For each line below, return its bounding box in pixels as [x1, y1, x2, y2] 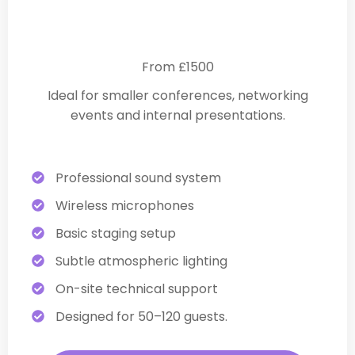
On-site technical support [55, 279, 218, 298]
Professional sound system [55, 168, 221, 187]
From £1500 [141, 57, 214, 76]
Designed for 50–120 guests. [55, 307, 227, 326]
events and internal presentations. [70, 105, 285, 124]
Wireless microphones [55, 196, 194, 215]
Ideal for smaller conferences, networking [47, 86, 308, 105]
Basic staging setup [55, 223, 176, 242]
